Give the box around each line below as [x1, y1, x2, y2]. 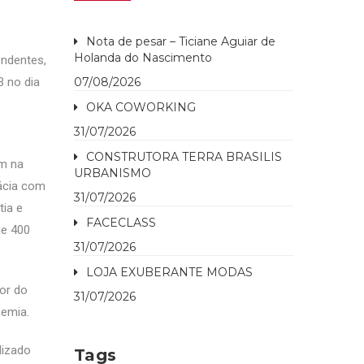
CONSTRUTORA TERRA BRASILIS [86, 149, 282, 164]
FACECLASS [86, 215, 156, 230]
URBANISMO [74, 166, 151, 180]
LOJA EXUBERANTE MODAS [86, 265, 253, 279]
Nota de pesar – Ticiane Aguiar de [86, 34, 275, 49]
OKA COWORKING [86, 100, 196, 115]
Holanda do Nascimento [74, 50, 212, 65]
